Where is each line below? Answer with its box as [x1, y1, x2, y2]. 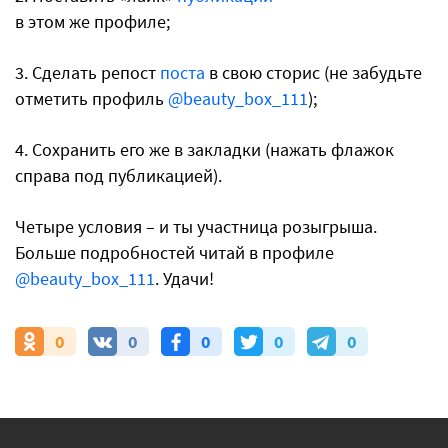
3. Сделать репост [15, 61, 160, 84]
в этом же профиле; [15, 10, 174, 33]
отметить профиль [15, 87, 168, 110]
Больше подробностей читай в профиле [15, 241, 334, 264]
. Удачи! [155, 267, 218, 290]
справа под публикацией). [15, 164, 222, 187]
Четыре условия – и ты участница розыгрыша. [15, 215, 377, 238]
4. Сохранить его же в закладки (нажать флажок [15, 138, 394, 161]
